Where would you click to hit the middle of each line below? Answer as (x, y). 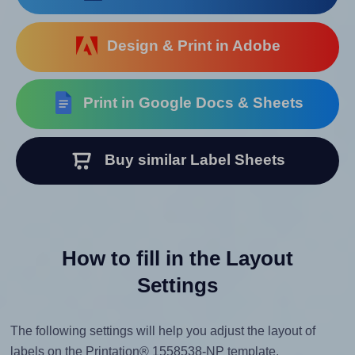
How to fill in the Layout (177, 259)
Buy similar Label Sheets (189, 160)
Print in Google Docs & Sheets (190, 103)
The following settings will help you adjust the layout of (162, 331)
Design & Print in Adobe (189, 46)
